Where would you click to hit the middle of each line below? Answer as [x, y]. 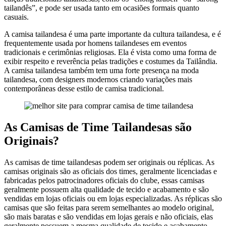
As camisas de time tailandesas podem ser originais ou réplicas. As [109, 162]
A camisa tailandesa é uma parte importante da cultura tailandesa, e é [112, 34]
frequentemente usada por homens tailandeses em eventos [95, 43]
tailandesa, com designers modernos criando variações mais [98, 80]
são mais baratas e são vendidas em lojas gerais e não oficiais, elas [108, 216]
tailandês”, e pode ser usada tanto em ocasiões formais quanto [102, 8]
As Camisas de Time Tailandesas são [98, 127]
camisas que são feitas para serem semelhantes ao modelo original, [109, 207]
